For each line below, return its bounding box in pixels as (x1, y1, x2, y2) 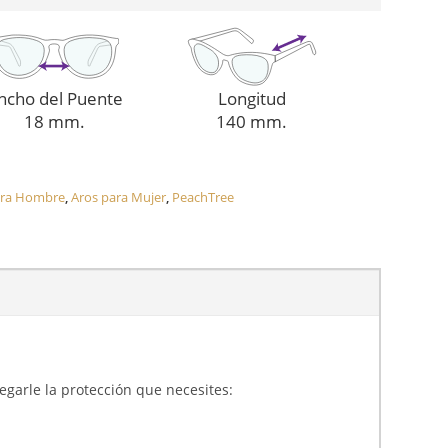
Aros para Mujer (70, 187, 166, 206)
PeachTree (171, 187, 234, 206)
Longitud (217, 86, 286, 110)
